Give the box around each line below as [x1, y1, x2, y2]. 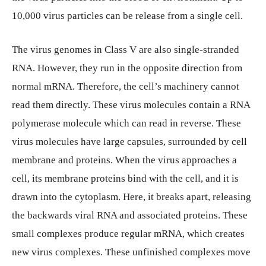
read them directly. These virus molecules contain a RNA [12, 99, 250, 110]
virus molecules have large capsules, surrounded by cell [12, 135, 247, 147]
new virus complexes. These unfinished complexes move [12, 246, 251, 258]
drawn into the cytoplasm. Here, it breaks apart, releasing [12, 191, 251, 202]
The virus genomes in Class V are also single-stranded [12, 43, 239, 55]
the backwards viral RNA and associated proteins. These [12, 209, 248, 221]
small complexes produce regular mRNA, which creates [12, 227, 245, 239]
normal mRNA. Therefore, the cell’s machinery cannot [12, 80, 239, 92]
